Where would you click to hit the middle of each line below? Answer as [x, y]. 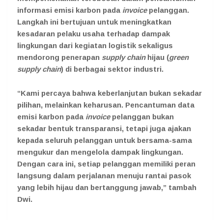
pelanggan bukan [142, 116]
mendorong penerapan [59, 57]
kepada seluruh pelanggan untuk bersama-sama [105, 140]
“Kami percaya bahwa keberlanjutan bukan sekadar [110, 93]
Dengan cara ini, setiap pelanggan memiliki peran [106, 164]
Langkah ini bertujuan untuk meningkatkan [94, 22]
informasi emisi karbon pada [70, 10]
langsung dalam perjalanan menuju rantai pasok [104, 175]
